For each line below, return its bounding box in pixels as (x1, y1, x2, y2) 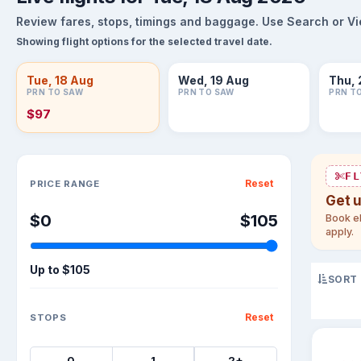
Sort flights (15, 153, 82, 169)
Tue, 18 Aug (27, 73, 93, 87)
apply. (326, 226, 354, 238)
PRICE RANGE (30, 177, 100, 189)
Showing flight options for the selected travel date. (16, 35, 272, 48)
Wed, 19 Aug (177, 73, 249, 87)
